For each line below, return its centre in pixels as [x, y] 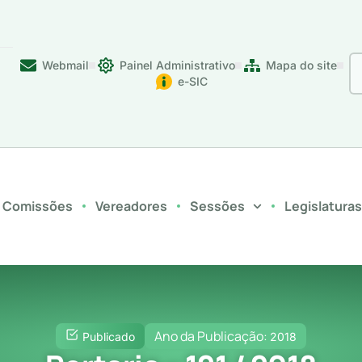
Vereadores [131, 206]
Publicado [109, 336]
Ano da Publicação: [212, 336]
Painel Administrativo [178, 65]
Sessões [217, 206]
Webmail [66, 65]
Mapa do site [302, 65]
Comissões [38, 206]
